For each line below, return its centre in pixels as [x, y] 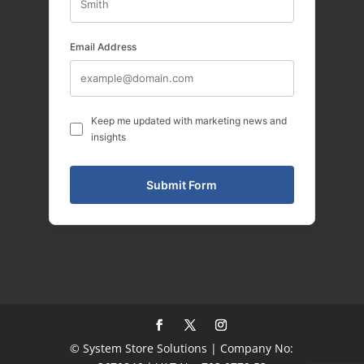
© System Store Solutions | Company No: [182, 349]
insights [108, 137]
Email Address [103, 47]
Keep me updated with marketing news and [188, 121]
